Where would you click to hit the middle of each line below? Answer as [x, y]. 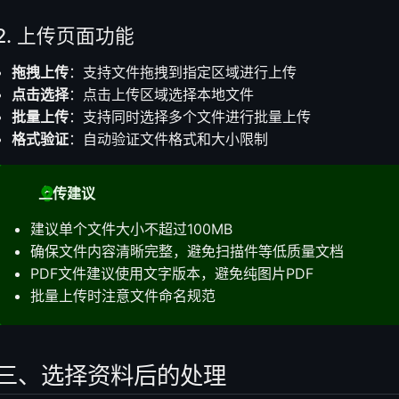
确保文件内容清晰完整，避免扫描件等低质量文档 [187, 251]
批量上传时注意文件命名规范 [122, 295]
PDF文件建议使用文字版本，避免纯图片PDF [171, 273]
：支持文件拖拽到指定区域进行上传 [183, 72]
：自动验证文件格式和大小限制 [169, 138]
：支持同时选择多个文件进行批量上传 [190, 116]
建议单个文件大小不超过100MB [131, 228]
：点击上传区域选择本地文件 [162, 94]
